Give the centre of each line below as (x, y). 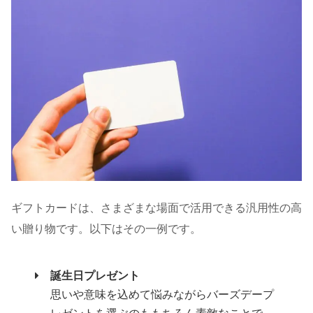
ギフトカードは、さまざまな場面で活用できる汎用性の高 (156, 208)
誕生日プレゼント (95, 276)
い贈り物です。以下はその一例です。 (106, 229)
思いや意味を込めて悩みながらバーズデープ (162, 295)
